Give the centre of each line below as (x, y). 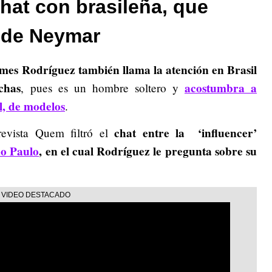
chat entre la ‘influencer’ (182, 133)
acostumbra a (221, 88)
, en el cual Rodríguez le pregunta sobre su (148, 151)
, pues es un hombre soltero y (103, 87)
